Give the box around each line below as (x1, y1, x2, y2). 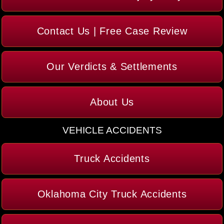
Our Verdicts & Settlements (46, 61, 177, 72)
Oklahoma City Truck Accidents (37, 188, 187, 200)
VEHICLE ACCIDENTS (62, 125, 162, 136)
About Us (90, 96, 134, 108)
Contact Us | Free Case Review (36, 25, 187, 37)
